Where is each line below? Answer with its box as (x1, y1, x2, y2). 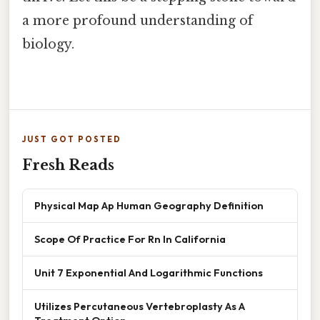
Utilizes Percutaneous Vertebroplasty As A (34, 299, 245, 314)
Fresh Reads (22, 156, 114, 174)
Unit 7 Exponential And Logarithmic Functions (34, 266, 263, 280)
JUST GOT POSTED (22, 134, 121, 145)
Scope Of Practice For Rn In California (34, 232, 226, 246)
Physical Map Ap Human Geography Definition (34, 199, 264, 213)
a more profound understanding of (22, 13, 253, 29)
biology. (22, 36, 74, 53)
